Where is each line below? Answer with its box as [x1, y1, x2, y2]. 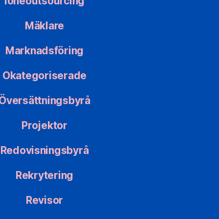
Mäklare [24, 20, 65, 32]
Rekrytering [15, 169, 74, 182]
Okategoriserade [2, 69, 87, 82]
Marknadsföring [5, 44, 84, 57]
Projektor [22, 119, 67, 132]
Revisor [25, 194, 64, 207]
